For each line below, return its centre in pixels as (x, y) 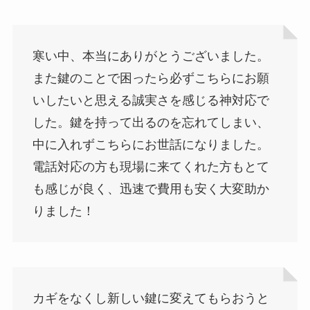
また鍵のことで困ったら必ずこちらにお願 (151, 78)
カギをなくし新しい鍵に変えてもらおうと (151, 298)
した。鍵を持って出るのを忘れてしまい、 (151, 122)
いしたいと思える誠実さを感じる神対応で (151, 100)
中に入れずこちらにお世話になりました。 (151, 144)
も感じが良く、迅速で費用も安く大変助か (151, 189)
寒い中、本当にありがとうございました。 (151, 56)
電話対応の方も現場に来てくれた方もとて (151, 166)
